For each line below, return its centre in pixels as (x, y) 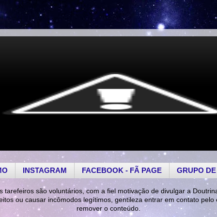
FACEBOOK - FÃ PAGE (122, 170)
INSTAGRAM (45, 170)
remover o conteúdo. (108, 208)
